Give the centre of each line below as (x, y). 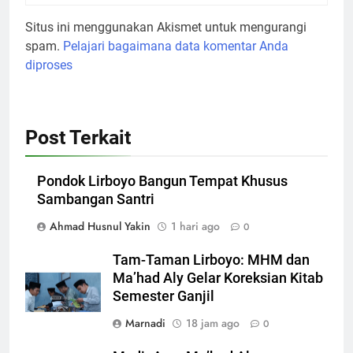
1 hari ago (195, 227)
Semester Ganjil (163, 297)
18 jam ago (213, 323)
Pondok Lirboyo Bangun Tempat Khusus (162, 182)
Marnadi (145, 323)
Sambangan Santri (96, 200)
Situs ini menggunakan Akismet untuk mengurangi (166, 28)
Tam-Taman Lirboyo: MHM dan (211, 260)
